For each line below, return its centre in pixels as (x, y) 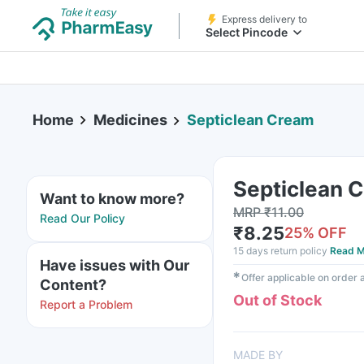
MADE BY (258, 355)
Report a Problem (86, 304)
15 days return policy (280, 251)
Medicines (130, 120)
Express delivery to (264, 19)
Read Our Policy (82, 218)
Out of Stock (277, 300)
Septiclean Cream (250, 120)
